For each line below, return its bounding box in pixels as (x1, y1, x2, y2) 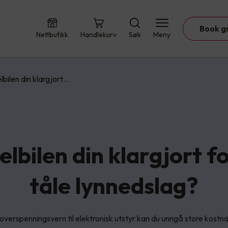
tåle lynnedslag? (30, 170, 198, 200)
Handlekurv (80, 30, 117, 39)
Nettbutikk (36, 30, 68, 39)
